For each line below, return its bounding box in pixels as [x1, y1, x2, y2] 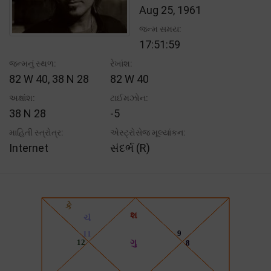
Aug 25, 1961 [139, 3, 201, 16]
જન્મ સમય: [139, 24, 181, 34]
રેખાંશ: [110, 58, 133, 68]
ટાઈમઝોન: [110, 93, 149, 103]
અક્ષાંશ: [9, 93, 35, 103]
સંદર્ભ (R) [110, 141, 151, 154]
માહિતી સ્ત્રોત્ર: [9, 127, 64, 137]
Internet [9, 141, 48, 154]
